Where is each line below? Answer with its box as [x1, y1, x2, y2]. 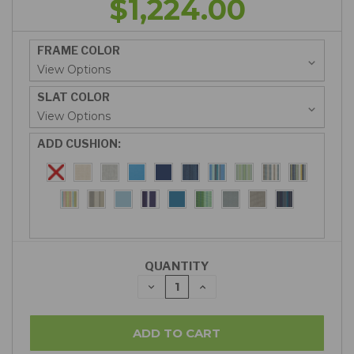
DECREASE [145, 278, 213, 294]
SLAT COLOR [37, 89, 111, 104]
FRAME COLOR [37, 43, 121, 58]
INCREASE [197, 278, 260, 294]
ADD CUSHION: [37, 136, 122, 150]
